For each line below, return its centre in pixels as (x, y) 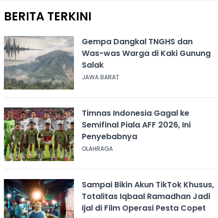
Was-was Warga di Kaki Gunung (146, 53)
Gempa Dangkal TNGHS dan (137, 41)
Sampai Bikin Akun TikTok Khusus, (148, 184)
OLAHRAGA (97, 148)
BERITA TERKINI (48, 16)
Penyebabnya (109, 136)
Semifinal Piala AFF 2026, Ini (136, 125)
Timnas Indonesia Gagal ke (135, 113)
